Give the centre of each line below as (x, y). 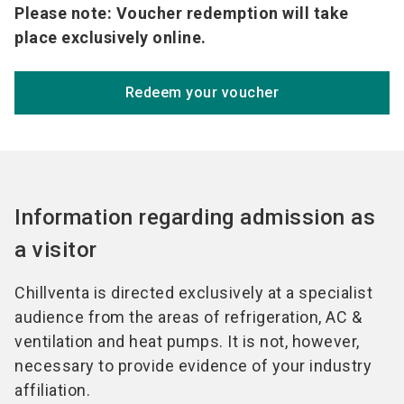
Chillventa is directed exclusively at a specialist (193, 293)
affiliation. (52, 390)
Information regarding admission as (195, 218)
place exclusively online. (110, 38)
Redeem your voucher (202, 93)
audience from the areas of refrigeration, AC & (188, 317)
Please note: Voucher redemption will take (182, 14)
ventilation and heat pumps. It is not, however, (187, 342)
